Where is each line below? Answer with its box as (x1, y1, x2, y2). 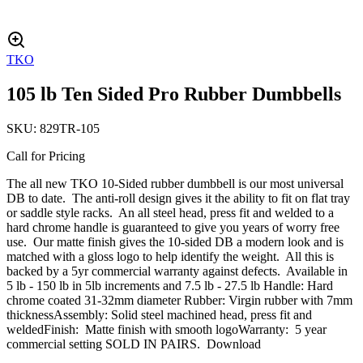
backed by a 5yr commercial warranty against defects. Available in (6, 263, 348, 278)
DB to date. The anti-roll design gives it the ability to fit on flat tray (6, 190, 350, 205)
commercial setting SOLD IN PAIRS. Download (6, 336, 261, 351)
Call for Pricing (6, 148, 85, 163)
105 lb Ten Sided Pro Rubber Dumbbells (6, 83, 341, 105)
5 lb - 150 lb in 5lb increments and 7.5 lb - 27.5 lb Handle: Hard (6, 278, 333, 293)
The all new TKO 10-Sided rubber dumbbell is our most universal (6, 176, 344, 190)
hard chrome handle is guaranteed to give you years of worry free (6, 220, 340, 234)
